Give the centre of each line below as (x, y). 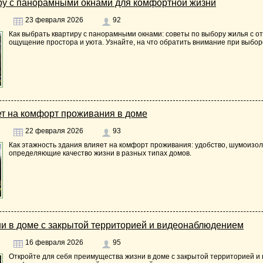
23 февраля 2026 (53, 20)
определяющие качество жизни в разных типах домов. (100, 154)
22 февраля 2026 (53, 131)
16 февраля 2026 (53, 242)
